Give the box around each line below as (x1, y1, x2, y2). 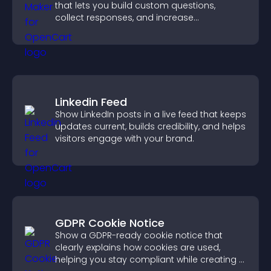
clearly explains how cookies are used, (55, 241, 220, 253)
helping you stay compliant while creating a (55, 253, 245, 266)
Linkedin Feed (55, 94, 127, 109)
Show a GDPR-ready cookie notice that (55, 229, 223, 241)
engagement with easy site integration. (55, 24, 224, 36)
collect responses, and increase (55, 11, 194, 24)
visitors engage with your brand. (55, 132, 194, 145)
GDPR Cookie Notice (55, 215, 165, 230)
